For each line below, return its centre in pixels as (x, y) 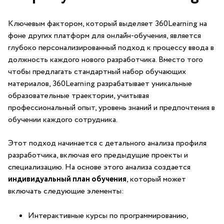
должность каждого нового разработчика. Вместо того (105, 60)
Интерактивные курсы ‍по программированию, (108, 216)
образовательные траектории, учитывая (78, 96)
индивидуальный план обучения (67, 179)
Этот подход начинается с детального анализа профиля (107, 143)
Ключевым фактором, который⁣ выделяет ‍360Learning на (107, 24)
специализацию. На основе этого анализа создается (99, 167)
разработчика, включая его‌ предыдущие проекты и (98, 155)
